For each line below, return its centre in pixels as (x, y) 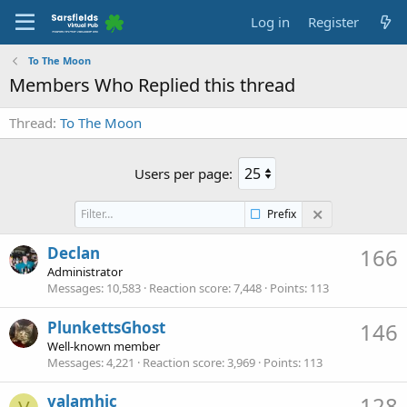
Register (333, 22)
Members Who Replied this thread (152, 85)
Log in (270, 22)
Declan (74, 253)
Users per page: (184, 173)
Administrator (85, 272)
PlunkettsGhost (106, 327)
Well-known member (104, 346)
